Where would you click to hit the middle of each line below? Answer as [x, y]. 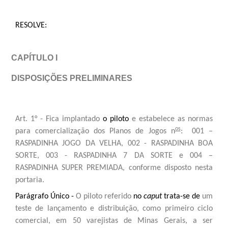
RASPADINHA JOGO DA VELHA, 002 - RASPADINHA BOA [114, 143]
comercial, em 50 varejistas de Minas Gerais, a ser [114, 221]
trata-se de [182, 196]
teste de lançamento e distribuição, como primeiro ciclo [114, 208]
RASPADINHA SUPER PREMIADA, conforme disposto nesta [114, 168]
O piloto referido [104, 196]
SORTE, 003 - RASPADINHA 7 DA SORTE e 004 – [114, 155]
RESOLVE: [31, 25]
